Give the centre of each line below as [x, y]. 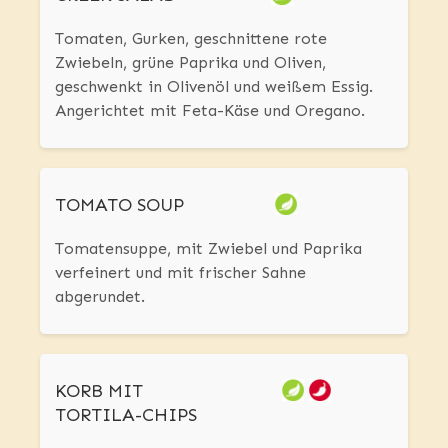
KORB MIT [99, 390]
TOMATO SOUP [119, 204]
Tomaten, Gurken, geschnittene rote [191, 38]
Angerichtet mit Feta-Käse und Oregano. [210, 110]
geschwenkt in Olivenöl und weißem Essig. [214, 86]
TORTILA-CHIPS [126, 414]
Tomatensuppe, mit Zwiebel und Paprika [208, 248]
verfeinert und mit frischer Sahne [180, 272]
